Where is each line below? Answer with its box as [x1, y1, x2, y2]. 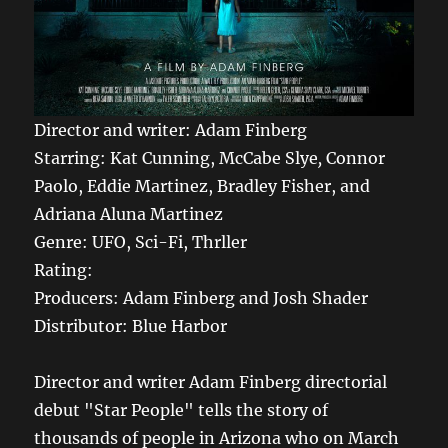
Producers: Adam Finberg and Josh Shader [34, 287, 369, 308]
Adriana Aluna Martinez [34, 203, 224, 224]
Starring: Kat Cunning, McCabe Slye [34, 147, 319, 168]
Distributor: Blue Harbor [34, 315, 228, 336]
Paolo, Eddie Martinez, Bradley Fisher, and [34, 175, 371, 196]
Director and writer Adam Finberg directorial [34, 371, 388, 392]
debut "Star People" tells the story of [34, 399, 329, 420]
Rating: [34, 259, 94, 280]
